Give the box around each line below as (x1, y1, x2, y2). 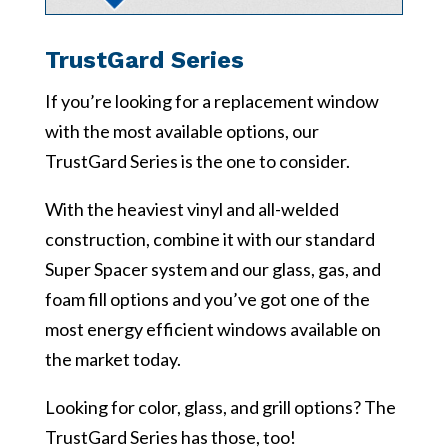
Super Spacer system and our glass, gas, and (44, 258, 381, 281)
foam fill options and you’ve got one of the (44, 288, 370, 311)
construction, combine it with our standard (44, 228, 375, 251)
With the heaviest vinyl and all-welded (44, 198, 339, 221)
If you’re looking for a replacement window (44, 90, 379, 113)
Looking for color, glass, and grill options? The (44, 396, 396, 419)
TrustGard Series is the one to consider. (44, 150, 350, 173)
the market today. (44, 348, 181, 371)
